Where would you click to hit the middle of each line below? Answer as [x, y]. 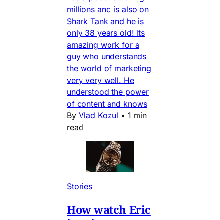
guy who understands [107, 57]
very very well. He [100, 80]
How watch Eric [109, 209]
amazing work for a [103, 45]
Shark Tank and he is [105, 21]
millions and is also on [108, 10]
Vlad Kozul [98, 116]
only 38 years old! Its [106, 33]
